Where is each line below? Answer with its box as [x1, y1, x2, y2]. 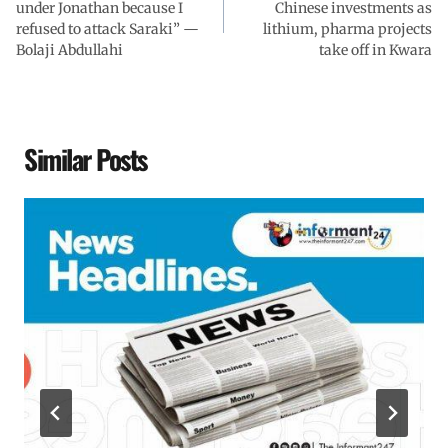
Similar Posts [24, 138, 147, 179]
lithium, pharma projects [263, 19, 432, 38]
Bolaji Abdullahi [16, 40, 123, 59]
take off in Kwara [319, 40, 432, 59]
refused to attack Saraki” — [16, 19, 199, 38]
